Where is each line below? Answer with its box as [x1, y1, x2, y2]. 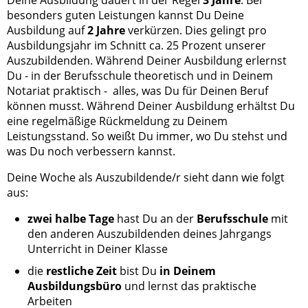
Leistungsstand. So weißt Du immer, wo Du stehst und [7, 128, 287, 144]
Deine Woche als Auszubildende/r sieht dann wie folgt [7, 169, 285, 185]
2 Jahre [87, 22, 125, 38]
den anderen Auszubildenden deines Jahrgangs [27, 225, 272, 241]
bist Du [117, 263, 159, 278]
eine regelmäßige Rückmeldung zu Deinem [7, 113, 228, 129]
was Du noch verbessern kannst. [7, 143, 175, 159]
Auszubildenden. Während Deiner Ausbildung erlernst [7, 52, 287, 68]
